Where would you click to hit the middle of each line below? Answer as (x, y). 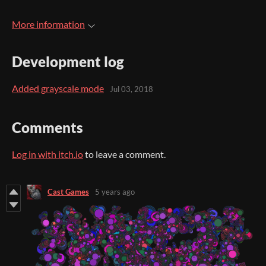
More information (48, 24)
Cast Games (68, 192)
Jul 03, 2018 (132, 89)
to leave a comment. (124, 154)
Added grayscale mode (58, 88)
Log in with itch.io (47, 154)
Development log (68, 61)
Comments (47, 127)
